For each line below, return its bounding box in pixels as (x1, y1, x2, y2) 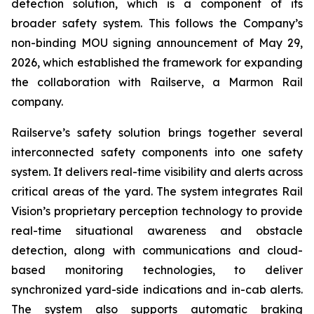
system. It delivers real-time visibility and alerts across (11, 165, 303, 179)
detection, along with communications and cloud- (11, 243, 303, 257)
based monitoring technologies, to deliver (11, 263, 303, 277)
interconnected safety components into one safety (11, 145, 303, 159)
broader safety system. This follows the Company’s (11, 16, 303, 30)
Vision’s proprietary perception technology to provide (11, 204, 303, 218)
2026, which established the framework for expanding (11, 55, 303, 69)
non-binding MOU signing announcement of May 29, (11, 36, 303, 50)
